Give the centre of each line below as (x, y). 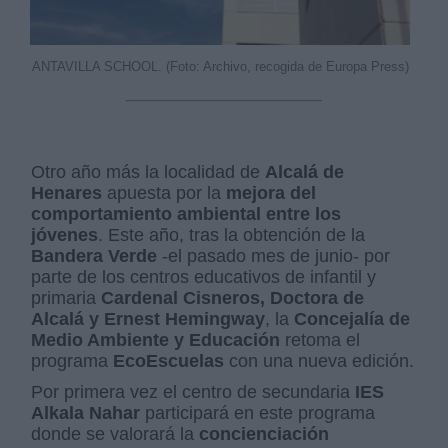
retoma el (320, 340)
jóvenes (65, 235)
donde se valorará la (115, 434)
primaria (66, 298)
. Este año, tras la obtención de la (232, 235)
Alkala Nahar (86, 413)
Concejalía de (352, 319)
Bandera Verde (94, 256)
